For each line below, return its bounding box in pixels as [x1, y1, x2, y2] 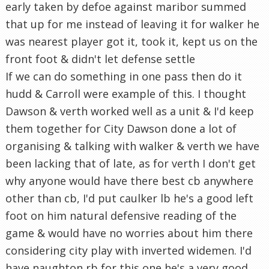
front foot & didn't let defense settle [5, 52, 195, 67]
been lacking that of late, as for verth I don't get [5, 156, 256, 171]
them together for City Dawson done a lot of [5, 121, 237, 136]
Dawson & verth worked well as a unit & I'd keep [5, 104, 254, 119]
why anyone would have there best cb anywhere [5, 174, 253, 189]
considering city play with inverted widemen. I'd [5, 243, 252, 258]
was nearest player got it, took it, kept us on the [5, 34, 258, 49]
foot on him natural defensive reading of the [5, 208, 237, 223]
